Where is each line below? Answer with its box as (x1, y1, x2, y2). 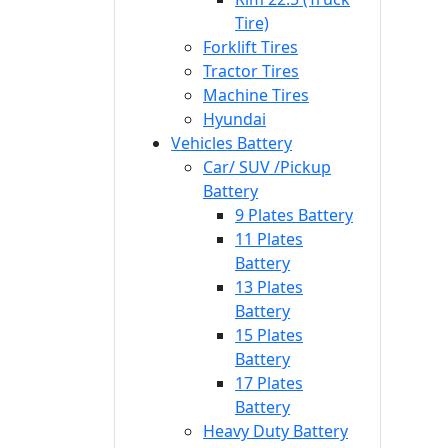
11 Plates (235, 227, 303, 250)
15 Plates (235, 323, 303, 346)
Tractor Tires (203, 59, 299, 82)
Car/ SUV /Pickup (203, 155, 331, 178)
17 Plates (235, 371, 303, 394)
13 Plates (235, 275, 303, 298)
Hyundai (203, 107, 266, 130)
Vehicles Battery (171, 131, 292, 154)
